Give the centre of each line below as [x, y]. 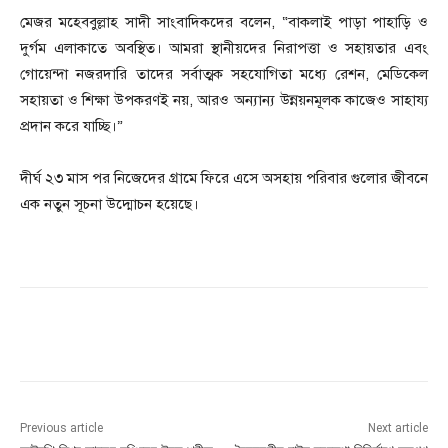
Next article [397, 428]
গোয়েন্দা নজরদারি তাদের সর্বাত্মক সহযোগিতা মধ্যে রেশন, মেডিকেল [224, 74]
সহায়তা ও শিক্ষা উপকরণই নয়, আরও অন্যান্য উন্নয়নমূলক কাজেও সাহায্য [224, 100]
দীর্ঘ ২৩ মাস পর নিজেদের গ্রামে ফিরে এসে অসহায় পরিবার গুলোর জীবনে [224, 178]
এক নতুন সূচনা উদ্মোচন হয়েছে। [109, 204]
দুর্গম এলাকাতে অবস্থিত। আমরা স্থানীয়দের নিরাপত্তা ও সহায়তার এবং [224, 48]
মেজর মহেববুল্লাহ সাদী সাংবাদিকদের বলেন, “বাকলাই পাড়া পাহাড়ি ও [224, 22]
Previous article [61, 428]
